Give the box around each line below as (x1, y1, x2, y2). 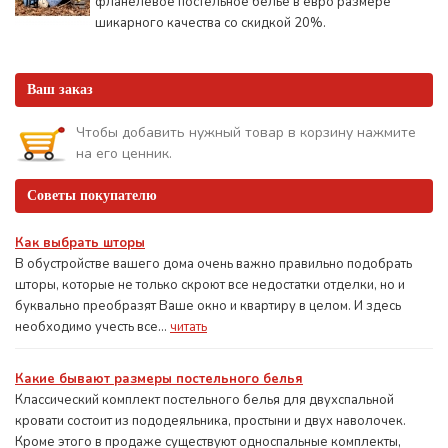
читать (170, 318, 207, 336)
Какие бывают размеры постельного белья (15, 370, 303, 388)
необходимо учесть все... (15, 318, 170, 336)
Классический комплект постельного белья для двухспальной (15, 391, 394, 409)
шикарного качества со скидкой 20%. (95, 14, 326, 32)
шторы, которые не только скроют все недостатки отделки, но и (15, 276, 405, 294)
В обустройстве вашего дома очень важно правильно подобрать (15, 255, 412, 273)
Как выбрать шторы (15, 234, 145, 252)
